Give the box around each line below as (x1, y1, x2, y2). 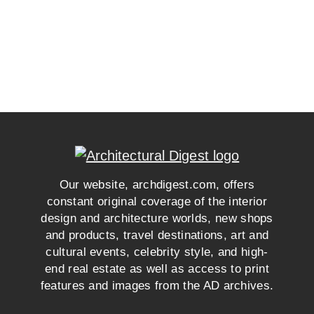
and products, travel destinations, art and (45, 228, 269, 242)
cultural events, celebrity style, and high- (46, 245, 268, 259)
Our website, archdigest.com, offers (59, 178, 255, 191)
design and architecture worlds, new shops (41, 212, 273, 225)
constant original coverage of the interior (47, 195, 267, 208)
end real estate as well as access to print (45, 262, 269, 275)
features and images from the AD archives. (40, 279, 274, 292)
